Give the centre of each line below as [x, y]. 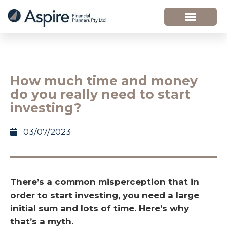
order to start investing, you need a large [105, 195]
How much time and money [104, 81]
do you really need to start [100, 94]
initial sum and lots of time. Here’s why [100, 208]
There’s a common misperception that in [105, 182]
